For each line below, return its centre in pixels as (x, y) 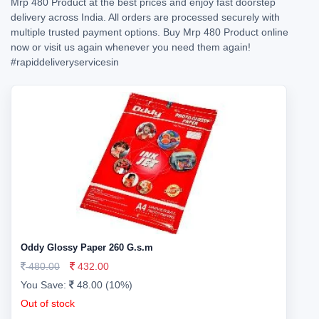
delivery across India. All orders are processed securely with (145, 17)
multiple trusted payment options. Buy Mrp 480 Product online (150, 32)
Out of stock (48, 303)
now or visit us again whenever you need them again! (131, 47)
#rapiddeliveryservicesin (65, 62)
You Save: (45, 285)
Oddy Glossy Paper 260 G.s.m (87, 247)
